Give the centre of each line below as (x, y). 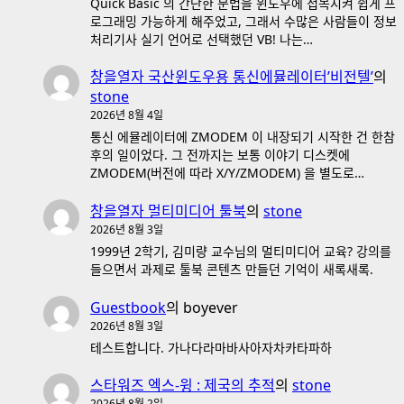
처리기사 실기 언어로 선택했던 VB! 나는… (202, 39)
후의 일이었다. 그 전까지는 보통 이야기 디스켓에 (220, 155)
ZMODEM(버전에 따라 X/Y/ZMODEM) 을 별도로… (227, 173)
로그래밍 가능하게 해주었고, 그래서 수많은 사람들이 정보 (243, 21)
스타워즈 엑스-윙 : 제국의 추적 (183, 386)
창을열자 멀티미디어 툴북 (168, 211)
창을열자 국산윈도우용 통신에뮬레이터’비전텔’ (232, 77)
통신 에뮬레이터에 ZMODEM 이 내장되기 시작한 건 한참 (243, 137)
